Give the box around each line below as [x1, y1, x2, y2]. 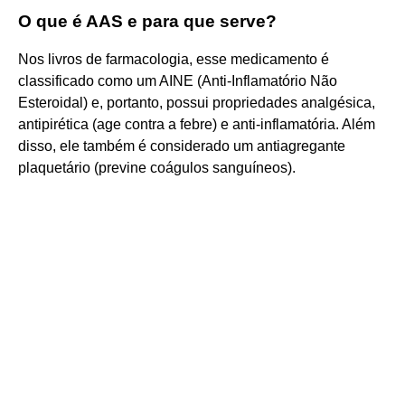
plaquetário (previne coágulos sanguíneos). [18, 159, 296, 175]
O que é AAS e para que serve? [18, 11, 277, 31]
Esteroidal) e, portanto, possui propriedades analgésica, [18, 94, 375, 110]
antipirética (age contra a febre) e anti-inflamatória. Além [18, 116, 375, 132]
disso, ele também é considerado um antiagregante [18, 137, 345, 154]
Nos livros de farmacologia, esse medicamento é [18, 51, 329, 67]
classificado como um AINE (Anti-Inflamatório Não [18, 72, 337, 89]
